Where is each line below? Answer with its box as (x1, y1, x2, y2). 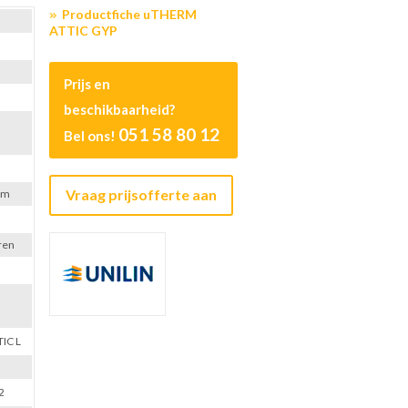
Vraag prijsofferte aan (66, 185, 218, 203)
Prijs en (64, 75, 111, 92)
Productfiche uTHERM (62, 5, 198, 22)
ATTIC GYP (49, 22, 118, 38)
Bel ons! (64, 127, 119, 144)
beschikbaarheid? (64, 100, 176, 117)
